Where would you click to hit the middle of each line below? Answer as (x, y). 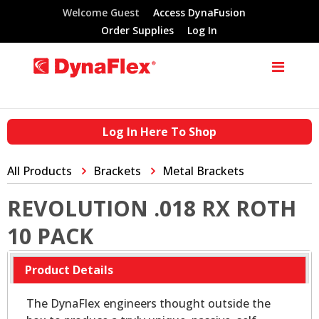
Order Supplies (138, 30)
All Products (40, 171)
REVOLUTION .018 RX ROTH (152, 208)
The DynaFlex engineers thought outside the (148, 304)
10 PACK (50, 236)
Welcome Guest (101, 12)
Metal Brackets (203, 171)
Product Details (69, 270)
